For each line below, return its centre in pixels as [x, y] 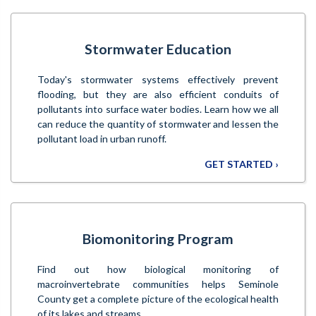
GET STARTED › [242, 164]
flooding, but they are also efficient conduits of [158, 94]
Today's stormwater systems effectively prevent [158, 79]
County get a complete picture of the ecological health [158, 299]
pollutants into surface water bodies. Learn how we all [158, 109]
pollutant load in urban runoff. [102, 138]
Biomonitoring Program [158, 239]
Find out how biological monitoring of [158, 269]
